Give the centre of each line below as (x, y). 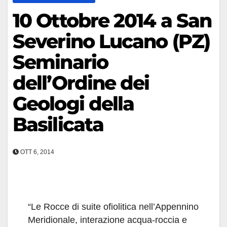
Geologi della (73, 104)
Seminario (60, 62)
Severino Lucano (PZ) (111, 41)
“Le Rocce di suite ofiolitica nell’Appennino (113, 207)
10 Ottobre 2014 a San (112, 21)
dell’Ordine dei (81, 83)
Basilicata (58, 124)
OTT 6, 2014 (36, 152)
